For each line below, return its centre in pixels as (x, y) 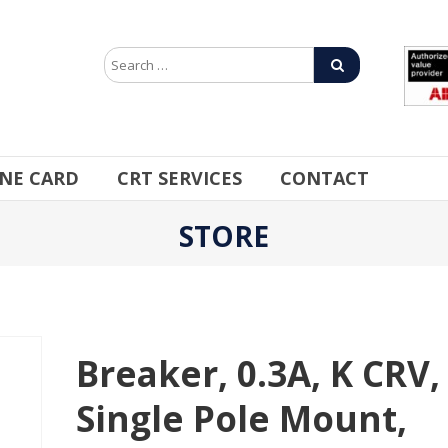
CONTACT (324, 177)
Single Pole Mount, (242, 418)
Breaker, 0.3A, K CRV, (258, 373)
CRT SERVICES (179, 177)
